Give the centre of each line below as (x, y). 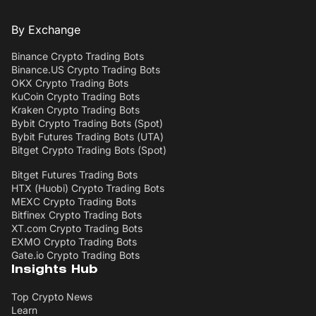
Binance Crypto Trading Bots (78, 56)
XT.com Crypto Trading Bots (77, 228)
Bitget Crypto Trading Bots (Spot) (89, 150)
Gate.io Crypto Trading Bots (75, 255)
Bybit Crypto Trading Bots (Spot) (87, 123)
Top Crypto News (52, 296)
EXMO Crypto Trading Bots (74, 241)
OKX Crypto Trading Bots (70, 83)
